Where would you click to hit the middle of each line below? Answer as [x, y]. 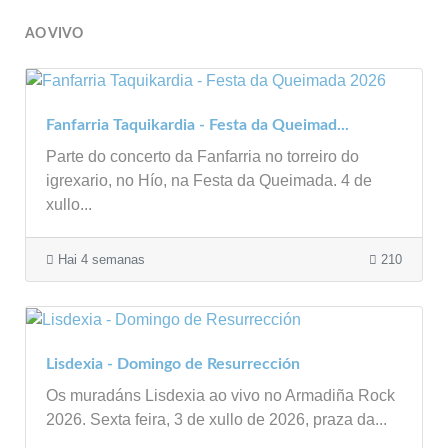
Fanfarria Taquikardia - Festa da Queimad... [197, 125]
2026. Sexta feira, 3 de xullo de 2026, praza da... [216, 420]
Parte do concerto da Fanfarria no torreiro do [202, 157]
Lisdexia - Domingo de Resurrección [173, 364]
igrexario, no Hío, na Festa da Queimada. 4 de [209, 181]
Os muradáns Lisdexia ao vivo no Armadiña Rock [220, 396]
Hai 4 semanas [99, 260]
